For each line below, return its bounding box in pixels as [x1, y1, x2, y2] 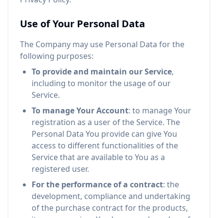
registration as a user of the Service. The [32, 117, 180, 127]
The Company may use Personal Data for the [20, 39, 184, 50]
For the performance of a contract [32, 179, 163, 190]
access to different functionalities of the [32, 140, 178, 151]
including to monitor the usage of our [32, 78, 171, 89]
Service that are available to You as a [32, 152, 165, 163]
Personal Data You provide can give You [32, 128, 177, 139]
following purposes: [20, 51, 93, 61]
